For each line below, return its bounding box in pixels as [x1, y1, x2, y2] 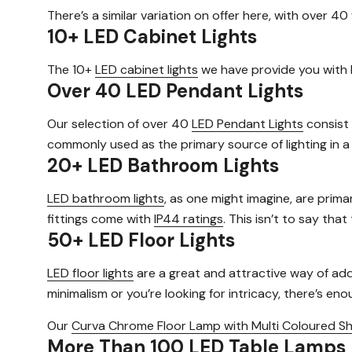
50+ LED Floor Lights [47, 227, 235, 252]
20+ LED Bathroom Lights [47, 152, 279, 178]
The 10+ [47, 60, 95, 78]
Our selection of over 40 [47, 115, 192, 132]
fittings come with [47, 210, 154, 227]
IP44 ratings [154, 210, 223, 227]
